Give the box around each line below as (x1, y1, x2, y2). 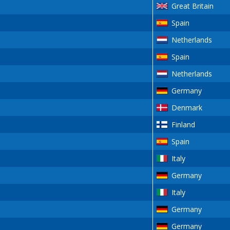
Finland (171, 120, 195, 130)
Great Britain (171, 1, 214, 11)
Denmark (171, 103, 202, 113)
